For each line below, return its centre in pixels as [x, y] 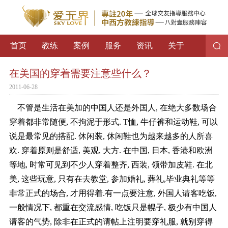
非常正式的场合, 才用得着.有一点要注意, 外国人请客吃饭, [113, 193]
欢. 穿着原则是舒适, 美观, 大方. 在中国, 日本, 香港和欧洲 [111, 151]
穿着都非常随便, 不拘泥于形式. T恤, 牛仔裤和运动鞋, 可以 [113, 122]
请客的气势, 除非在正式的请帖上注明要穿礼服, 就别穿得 [111, 222]
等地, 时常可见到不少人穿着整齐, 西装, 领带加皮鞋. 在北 [111, 165]
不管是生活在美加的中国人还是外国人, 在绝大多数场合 [113, 108]
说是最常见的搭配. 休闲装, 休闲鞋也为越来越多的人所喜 [111, 136]
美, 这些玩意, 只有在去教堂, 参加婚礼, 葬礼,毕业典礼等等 [112, 179]
